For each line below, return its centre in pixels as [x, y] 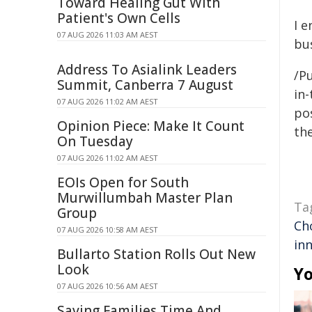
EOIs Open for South [123, 182]
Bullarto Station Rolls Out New [156, 254]
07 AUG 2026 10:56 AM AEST [108, 286]
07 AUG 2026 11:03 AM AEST [108, 34]
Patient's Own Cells [119, 18]
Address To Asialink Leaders [147, 70]
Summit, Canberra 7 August [145, 85]
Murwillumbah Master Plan [145, 198]
